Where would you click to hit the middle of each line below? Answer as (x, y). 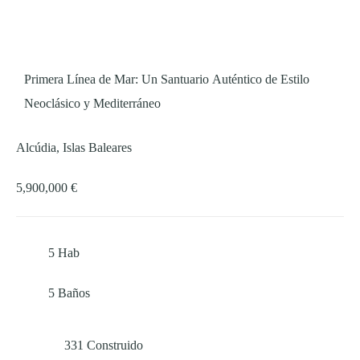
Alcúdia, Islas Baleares (74, 148)
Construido (115, 346)
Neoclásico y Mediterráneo (92, 104)
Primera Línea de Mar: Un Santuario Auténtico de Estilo (167, 80)
